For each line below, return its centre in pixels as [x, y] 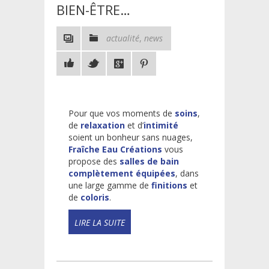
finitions [169, 185]
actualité [123, 38]
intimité [161, 125]
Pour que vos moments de [122, 113]
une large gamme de [110, 185]
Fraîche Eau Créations [115, 149]
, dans [187, 173]
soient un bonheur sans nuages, [131, 137]
